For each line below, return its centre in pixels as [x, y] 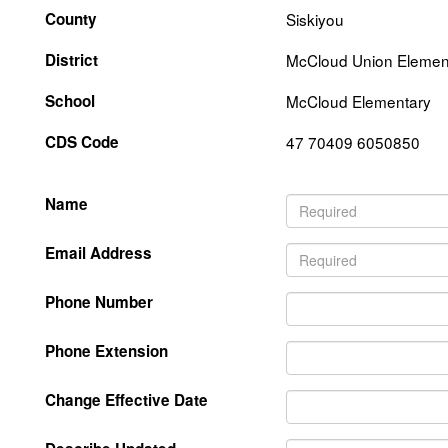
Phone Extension [106, 351]
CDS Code [82, 142]
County [71, 19]
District [71, 60]
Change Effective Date [126, 400]
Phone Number [99, 302]
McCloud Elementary [358, 101]
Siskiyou [314, 19]
